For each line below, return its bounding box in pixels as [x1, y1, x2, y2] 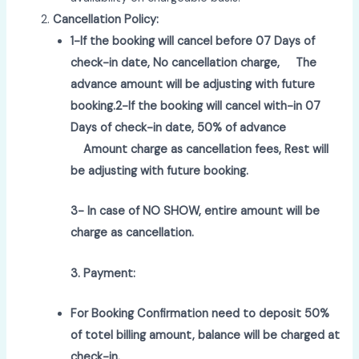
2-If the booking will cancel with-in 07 [115, 98, 321, 114]
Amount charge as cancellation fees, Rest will [71, 141, 329, 157]
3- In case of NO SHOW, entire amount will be [71, 204, 321, 220]
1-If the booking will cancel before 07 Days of [71, 33, 316, 49]
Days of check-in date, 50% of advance [71, 119, 287, 135]
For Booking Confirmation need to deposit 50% [71, 305, 330, 321]
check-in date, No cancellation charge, [71, 54, 284, 71]
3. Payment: [71, 265, 136, 281]
